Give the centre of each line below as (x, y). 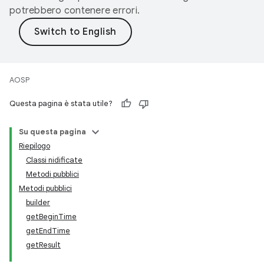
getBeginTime (51, 217)
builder (38, 202)
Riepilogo (34, 146)
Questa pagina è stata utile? (61, 103)
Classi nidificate (54, 160)
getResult (43, 245)
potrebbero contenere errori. (75, 11)
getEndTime (48, 231)
